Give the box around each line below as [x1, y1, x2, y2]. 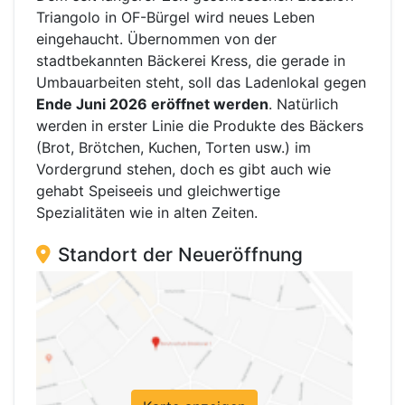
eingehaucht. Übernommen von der [36, 30, 277, 49]
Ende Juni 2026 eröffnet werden [36, 95, 268, 114]
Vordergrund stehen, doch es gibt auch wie [36, 160, 331, 179]
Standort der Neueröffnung [58, 243, 303, 267]
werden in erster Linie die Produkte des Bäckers [36, 117, 363, 136]
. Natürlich [268, 95, 338, 114]
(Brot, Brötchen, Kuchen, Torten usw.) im [36, 138, 311, 157]
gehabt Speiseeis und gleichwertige [36, 182, 280, 201]
